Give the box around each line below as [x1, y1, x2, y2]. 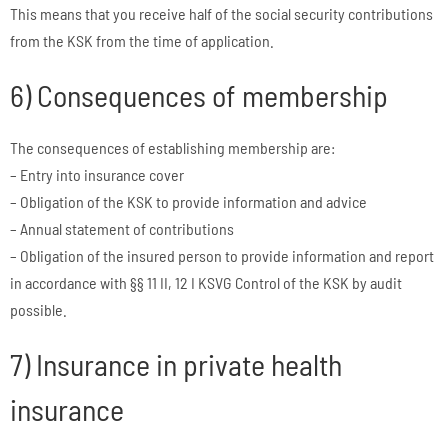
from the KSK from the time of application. [10, 30, 274, 50]
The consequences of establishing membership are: [10, 138, 335, 158]
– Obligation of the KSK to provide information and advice [10, 192, 367, 212]
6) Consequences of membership [10, 77, 388, 114]
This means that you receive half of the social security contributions [10, 3, 433, 23]
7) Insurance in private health [10, 346, 342, 383]
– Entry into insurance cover [10, 165, 184, 185]
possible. [10, 300, 67, 320]
